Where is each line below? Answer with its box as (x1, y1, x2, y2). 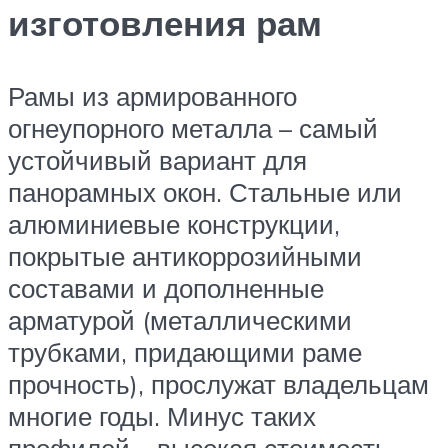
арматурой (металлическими (8, 304, 352, 337)
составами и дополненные (8, 272, 324, 305)
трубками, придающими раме (8, 336, 362, 369)
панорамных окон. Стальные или (8, 176, 402, 209)
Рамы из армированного (8, 80, 297, 113)
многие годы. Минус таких (8, 400, 316, 433)
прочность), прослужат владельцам (8, 368, 429, 401)
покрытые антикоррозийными (8, 240, 362, 273)
